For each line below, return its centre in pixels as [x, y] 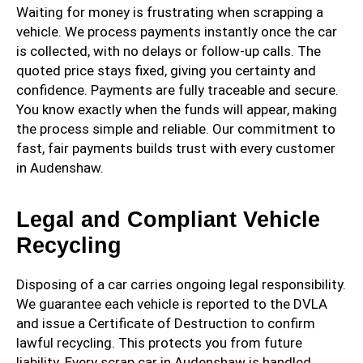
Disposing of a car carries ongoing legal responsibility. [181, 285]
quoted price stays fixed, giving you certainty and [166, 71]
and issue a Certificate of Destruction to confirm [166, 324]
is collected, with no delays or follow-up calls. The [169, 51]
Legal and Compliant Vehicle [168, 220]
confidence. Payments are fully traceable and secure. [177, 90]
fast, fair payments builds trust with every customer [176, 149]
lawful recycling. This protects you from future [159, 343]
